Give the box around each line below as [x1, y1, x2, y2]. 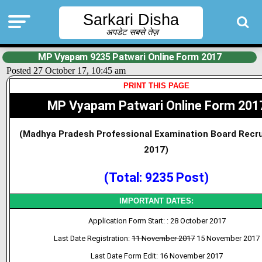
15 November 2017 [195, 234, 260, 243]
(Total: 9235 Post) [104, 170, 209, 185]
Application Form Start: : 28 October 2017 [88, 216, 226, 225]
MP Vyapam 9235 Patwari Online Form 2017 [38, 51, 222, 63]
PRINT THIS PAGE [123, 81, 190, 90]
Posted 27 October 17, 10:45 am [6, 65, 126, 75]
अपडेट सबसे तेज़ [105, 27, 158, 37]
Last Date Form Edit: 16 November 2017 [91, 251, 223, 260]
